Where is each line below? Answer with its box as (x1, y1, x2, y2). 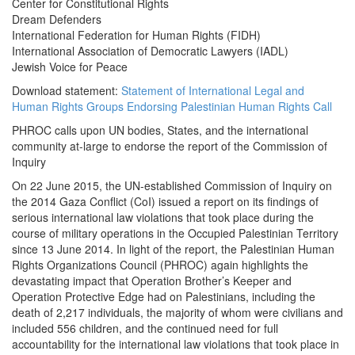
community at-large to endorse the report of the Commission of (12, 138, 327, 155)
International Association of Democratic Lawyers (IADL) (12, 43, 288, 59)
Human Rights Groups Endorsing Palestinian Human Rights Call (12, 98, 332, 115)
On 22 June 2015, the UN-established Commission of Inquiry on (12, 177, 332, 194)
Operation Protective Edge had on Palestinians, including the (12, 288, 315, 305)
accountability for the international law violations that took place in (12, 336, 339, 353)
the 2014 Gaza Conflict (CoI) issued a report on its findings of (12, 193, 319, 210)
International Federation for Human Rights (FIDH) (12, 27, 261, 44)
